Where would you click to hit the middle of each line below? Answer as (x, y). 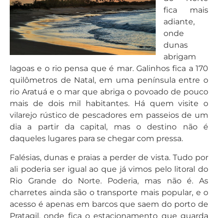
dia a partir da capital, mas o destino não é (109, 127)
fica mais (186, 10)
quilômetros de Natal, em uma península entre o (109, 80)
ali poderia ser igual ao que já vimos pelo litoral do (109, 169)
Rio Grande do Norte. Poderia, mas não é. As (109, 181)
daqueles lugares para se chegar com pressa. (96, 139)
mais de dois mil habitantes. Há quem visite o (109, 104)
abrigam (180, 57)
